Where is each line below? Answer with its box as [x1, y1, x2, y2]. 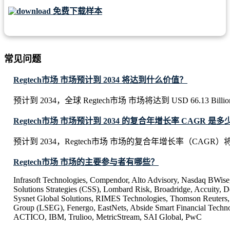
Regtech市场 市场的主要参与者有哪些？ [13, 158, 159, 167]
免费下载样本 [51, 7, 102, 16]
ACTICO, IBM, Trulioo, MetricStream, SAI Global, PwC [13, 213, 202, 222]
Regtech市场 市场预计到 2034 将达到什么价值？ [13, 75, 187, 85]
